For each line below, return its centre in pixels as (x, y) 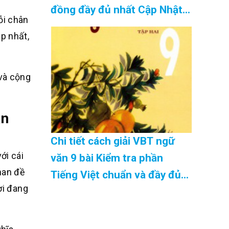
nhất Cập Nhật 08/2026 (107, 192)
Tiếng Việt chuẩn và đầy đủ (116, 175)
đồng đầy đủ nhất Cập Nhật (116, 10)
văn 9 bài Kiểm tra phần (107, 158)
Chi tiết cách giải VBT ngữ (112, 141)
